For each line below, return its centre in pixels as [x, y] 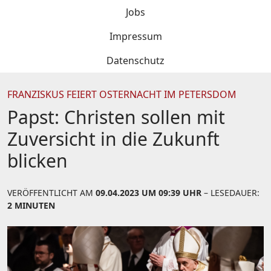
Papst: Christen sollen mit [116, 117]
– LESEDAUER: [230, 193]
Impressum [135, 36]
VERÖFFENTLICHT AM [51, 193]
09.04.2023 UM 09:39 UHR [149, 193]
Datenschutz [135, 60]
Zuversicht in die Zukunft [113, 139]
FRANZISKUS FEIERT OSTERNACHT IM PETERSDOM [122, 94]
